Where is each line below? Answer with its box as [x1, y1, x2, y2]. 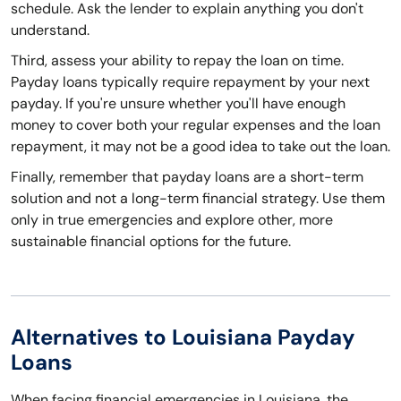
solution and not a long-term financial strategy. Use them [11, 189, 385, 209]
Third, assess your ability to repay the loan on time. [11, 51, 344, 71]
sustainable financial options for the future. [11, 232, 291, 252]
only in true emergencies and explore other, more [11, 210, 333, 230]
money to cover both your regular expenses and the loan [11, 115, 380, 135]
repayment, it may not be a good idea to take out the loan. [11, 137, 390, 157]
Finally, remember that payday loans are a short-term [11, 167, 363, 187]
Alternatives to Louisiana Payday [11, 323, 355, 352]
